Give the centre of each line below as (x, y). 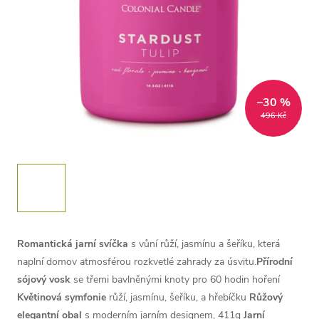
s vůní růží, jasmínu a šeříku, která (204, 244)
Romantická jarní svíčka (73, 244)
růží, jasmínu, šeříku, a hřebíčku (178, 297)
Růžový (266, 297)
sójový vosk (44, 279)
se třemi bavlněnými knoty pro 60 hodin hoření (175, 279)
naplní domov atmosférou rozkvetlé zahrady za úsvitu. (137, 262)
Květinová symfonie (62, 297)
